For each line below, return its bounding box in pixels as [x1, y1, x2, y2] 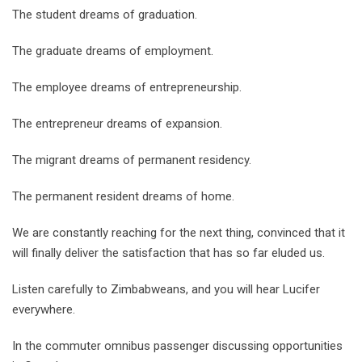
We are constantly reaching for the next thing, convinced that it [12, 225, 345, 241]
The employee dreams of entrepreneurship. [12, 80, 242, 95]
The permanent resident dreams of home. [12, 189, 234, 204]
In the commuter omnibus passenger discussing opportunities [12, 339, 343, 354]
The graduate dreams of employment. [12, 44, 213, 59]
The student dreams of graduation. [12, 7, 197, 23]
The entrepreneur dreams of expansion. [12, 116, 222, 132]
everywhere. [12, 302, 75, 318]
